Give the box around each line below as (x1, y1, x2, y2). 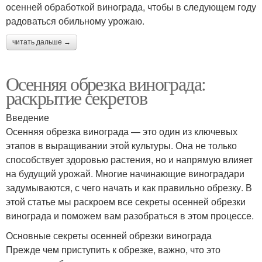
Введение (6, 110, 49, 124)
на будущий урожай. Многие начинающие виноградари (6, 166, 244, 180)
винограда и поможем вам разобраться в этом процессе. (6, 208, 254, 222)
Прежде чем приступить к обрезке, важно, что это (6, 242, 220, 256)
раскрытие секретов (6, 84, 147, 110)
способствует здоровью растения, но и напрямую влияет (6, 152, 253, 166)
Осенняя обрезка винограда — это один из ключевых (6, 124, 237, 138)
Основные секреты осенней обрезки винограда (6, 228, 212, 242)
